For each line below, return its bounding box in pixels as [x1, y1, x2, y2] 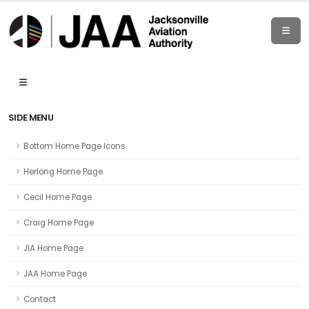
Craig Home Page [23, 217, 94, 229]
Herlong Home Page [23, 166, 103, 178]
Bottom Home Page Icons [23, 141, 126, 152]
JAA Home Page [23, 268, 87, 280]
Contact [23, 294, 56, 306]
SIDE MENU [8, 111, 54, 125]
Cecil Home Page [23, 192, 92, 203]
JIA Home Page [23, 243, 83, 255]
